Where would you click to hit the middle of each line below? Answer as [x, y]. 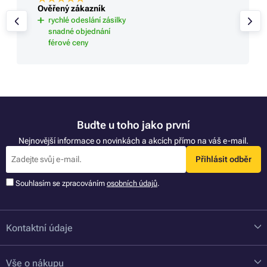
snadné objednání [79, 32]
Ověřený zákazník [71, 9]
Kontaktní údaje [39, 228]
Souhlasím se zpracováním [61, 183]
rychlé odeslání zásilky [87, 20]
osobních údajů [132, 183]
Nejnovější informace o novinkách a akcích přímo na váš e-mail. [133, 140]
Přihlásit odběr [223, 159]
